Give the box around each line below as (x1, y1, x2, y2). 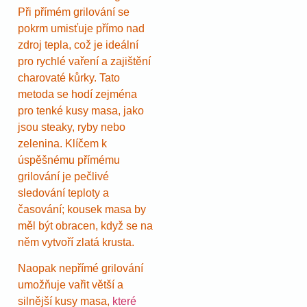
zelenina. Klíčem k (18, 137, 107, 149)
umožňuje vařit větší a (18, 278, 123, 291)
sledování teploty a (18, 186, 109, 199)
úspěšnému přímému (18, 153, 120, 166)
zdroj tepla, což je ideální (18, 38, 138, 51)
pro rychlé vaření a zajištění (18, 55, 151, 67)
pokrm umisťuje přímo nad (18, 22, 145, 34)
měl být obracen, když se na (18, 219, 153, 232)
